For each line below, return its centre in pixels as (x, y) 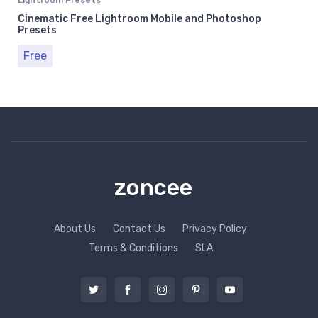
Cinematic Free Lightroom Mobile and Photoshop (139, 18)
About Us (75, 229)
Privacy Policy (215, 229)
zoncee (153, 188)
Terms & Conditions (133, 248)
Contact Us (139, 229)
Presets (37, 30)
